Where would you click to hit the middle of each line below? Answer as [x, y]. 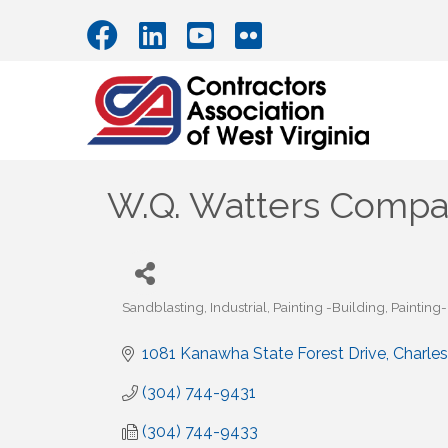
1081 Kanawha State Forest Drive [264, 354]
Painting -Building [329, 307]
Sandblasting [163, 307]
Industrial [238, 307]
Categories [156, 320]
